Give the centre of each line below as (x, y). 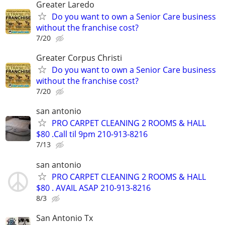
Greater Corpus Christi (79, 58)
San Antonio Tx (65, 218)
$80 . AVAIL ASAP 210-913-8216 (93, 188)
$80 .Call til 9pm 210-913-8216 (92, 134)
